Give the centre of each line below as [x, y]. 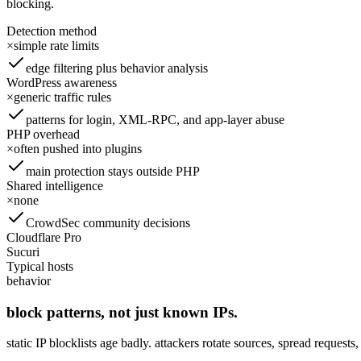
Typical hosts [40, 266]
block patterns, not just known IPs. [122, 312]
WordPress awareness [62, 82]
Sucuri [23, 251]
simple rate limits [56, 45]
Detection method [52, 31]
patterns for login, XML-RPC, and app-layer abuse [155, 119]
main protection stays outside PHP [113, 171]
